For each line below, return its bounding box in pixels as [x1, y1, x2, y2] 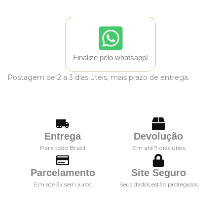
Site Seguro [131, 167, 186, 179]
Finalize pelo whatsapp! [73, 53, 148, 62]
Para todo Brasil [40, 144, 85, 152]
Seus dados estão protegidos [119, 181, 198, 188]
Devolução [134, 131, 183, 142]
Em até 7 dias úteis [132, 144, 185, 152]
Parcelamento [30, 167, 95, 179]
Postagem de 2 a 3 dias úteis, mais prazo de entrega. [7, 73, 189, 82]
